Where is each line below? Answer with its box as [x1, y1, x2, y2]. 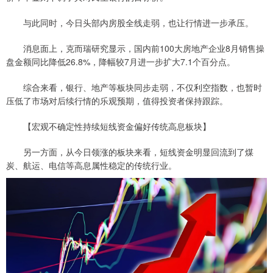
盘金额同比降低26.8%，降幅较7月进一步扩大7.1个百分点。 [6, 55, 235, 68]
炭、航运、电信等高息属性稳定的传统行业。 [6, 159, 177, 171]
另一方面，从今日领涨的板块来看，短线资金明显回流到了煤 [6, 146, 253, 158]
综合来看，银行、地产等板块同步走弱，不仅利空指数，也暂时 [6, 81, 262, 93]
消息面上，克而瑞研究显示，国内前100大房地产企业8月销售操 [6, 42, 264, 54]
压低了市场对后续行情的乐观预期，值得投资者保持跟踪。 [6, 94, 228, 107]
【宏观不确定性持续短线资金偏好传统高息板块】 [6, 120, 211, 132]
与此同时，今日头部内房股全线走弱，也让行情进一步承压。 [6, 16, 253, 29]
